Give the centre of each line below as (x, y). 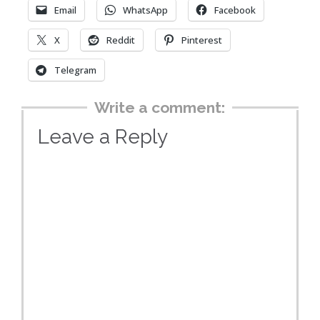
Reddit (121, 40)
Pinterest (202, 40)
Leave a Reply (103, 137)
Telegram (75, 70)
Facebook (235, 10)
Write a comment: (160, 107)
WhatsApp (145, 10)
